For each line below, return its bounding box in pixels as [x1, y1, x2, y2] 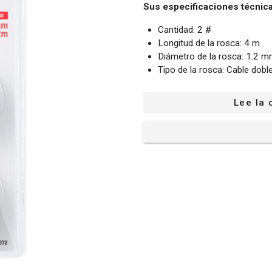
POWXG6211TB [158, 90, 223, 102]
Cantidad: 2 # [158, 24, 211, 35]
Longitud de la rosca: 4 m [158, 37, 260, 49]
